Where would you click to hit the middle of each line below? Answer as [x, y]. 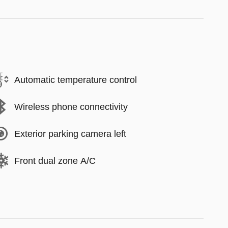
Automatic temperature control [76, 80]
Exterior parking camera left [70, 134]
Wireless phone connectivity [71, 107]
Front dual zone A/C [55, 161]
